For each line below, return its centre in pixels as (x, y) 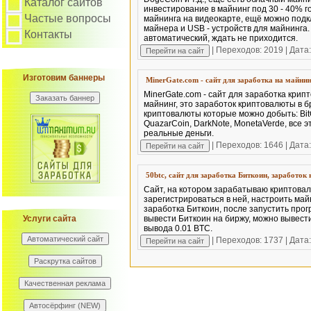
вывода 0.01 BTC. (178, 228)
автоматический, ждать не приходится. (221, 38)
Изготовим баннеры (64, 78)
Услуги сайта (50, 219)
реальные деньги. (179, 133)
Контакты (48, 34)
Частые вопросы (68, 18)
